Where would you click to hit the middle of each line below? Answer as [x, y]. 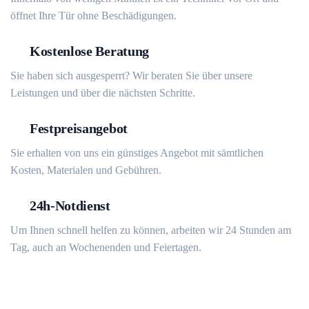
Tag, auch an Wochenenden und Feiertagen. [106, 248]
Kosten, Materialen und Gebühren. [86, 170]
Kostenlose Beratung [89, 51]
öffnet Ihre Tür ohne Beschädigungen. [93, 16]
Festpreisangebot [79, 129]
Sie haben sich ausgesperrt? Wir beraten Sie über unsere [131, 76]
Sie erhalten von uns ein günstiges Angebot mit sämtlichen [137, 153]
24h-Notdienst [70, 206]
